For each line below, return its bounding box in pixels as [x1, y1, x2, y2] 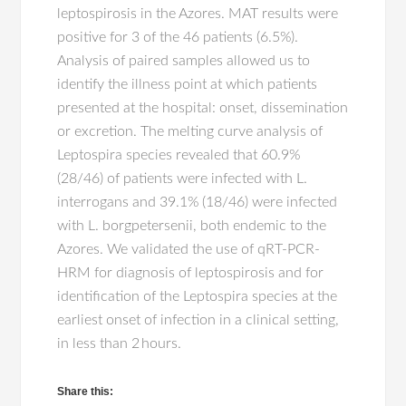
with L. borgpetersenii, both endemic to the [57, 218, 327, 233]
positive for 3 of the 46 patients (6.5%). [57, 30, 299, 44]
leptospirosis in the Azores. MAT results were [57, 6, 339, 21]
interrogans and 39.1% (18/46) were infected [57, 195, 338, 209]
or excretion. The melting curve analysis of [57, 124, 324, 139]
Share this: [57, 385, 114, 398]
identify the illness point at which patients [57, 77, 318, 92]
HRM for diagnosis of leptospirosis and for [57, 266, 324, 280]
